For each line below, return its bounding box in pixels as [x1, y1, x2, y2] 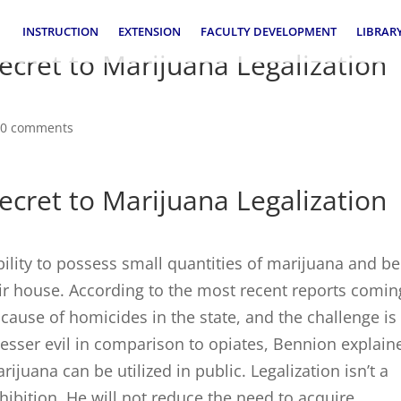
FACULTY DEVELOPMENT [200, 23, 337, 39]
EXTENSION [118, 23, 181, 39]
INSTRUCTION [22, 23, 98, 39]
